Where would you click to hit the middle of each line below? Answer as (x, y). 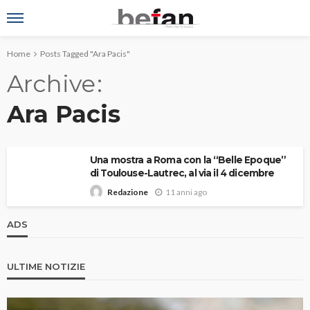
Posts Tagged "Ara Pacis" (85, 54)
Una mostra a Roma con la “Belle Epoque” (188, 160)
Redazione (128, 192)
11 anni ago (186, 192)
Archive (51, 84)
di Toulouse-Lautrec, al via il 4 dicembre (182, 173)
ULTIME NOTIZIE (46, 267)
